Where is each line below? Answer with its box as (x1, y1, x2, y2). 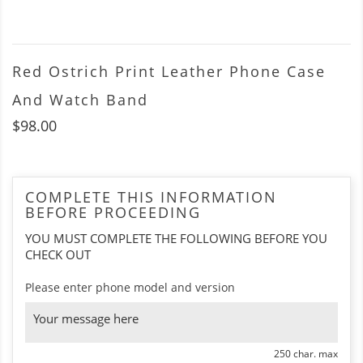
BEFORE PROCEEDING (25, 203, 201, 223)
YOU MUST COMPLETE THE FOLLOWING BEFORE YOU (25, 230, 327, 247)
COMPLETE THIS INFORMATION (25, 187, 277, 207)
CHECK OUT (25, 246, 91, 263)
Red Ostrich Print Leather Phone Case (12, 62, 326, 82)
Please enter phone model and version (25, 280, 235, 296)
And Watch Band (12, 90, 148, 110)
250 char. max (274, 347, 338, 361)
